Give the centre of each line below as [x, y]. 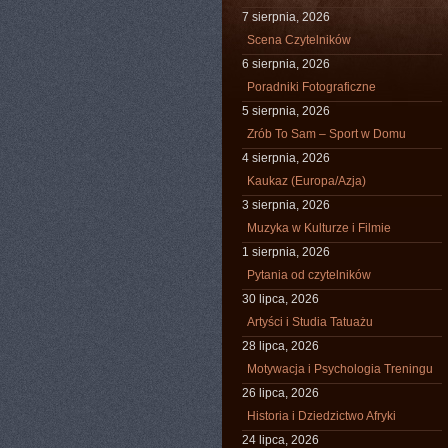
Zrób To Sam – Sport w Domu [326, 134]
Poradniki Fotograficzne [311, 87]
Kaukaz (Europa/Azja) [306, 181]
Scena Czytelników [299, 40]
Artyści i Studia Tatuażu [310, 322]
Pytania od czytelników [309, 275]
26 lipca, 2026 [280, 393]
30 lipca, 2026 [280, 299]
